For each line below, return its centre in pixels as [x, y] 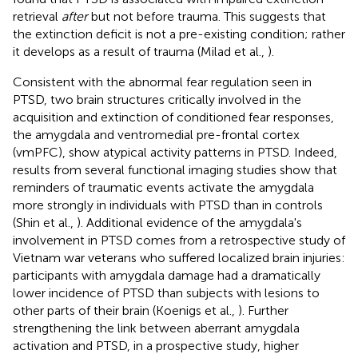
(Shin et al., [45, 222]
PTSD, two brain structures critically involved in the [157, 99]
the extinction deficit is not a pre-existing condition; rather [179, 34]
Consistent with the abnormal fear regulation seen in [162, 82]
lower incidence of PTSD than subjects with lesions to [166, 292]
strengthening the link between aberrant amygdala [156, 328]
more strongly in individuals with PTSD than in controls [168, 205]
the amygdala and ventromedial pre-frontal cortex [156, 134]
